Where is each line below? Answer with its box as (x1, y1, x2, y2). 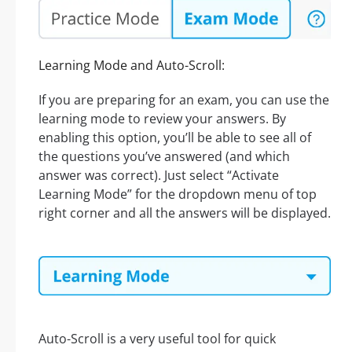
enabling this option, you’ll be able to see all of (38, 129, 311, 147)
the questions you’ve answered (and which (38, 148, 290, 166)
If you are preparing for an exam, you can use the (38, 91, 329, 109)
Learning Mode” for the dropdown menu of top (38, 185, 317, 203)
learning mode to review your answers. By (38, 110, 286, 128)
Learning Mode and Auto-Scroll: (38, 57, 225, 75)
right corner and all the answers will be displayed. (38, 204, 331, 222)
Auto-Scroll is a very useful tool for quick (38, 330, 276, 348)
